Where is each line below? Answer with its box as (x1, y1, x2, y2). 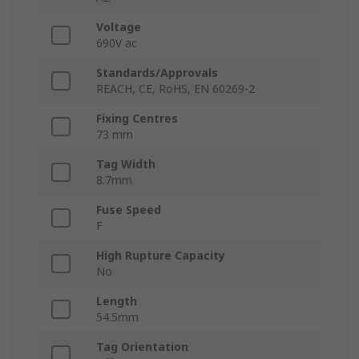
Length (96, 293, 137, 309)
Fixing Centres (96, 111, 178, 127)
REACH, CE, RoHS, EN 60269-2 (96, 81, 255, 97)
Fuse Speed (96, 202, 161, 218)
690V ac (96, 35, 137, 51)
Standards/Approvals (96, 65, 218, 81)
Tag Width (96, 156, 155, 172)
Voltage (96, 19, 141, 35)
